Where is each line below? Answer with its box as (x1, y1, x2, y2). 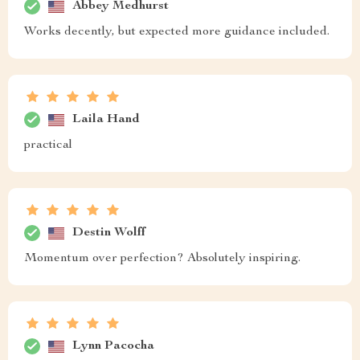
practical (24, 139, 72, 152)
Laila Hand (72, 112, 140, 126)
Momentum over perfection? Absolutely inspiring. (24, 252, 301, 265)
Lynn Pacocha (72, 339, 154, 353)
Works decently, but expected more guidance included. (24, 26, 329, 39)
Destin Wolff (72, 226, 145, 239)
